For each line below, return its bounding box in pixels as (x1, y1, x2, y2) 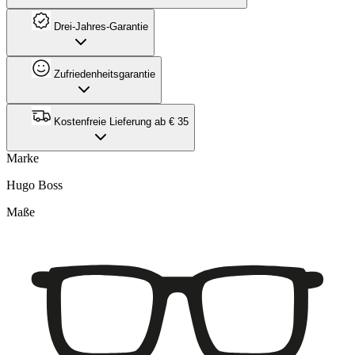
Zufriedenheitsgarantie (51, 68, 155, 80)
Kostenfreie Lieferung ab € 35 (51, 116, 189, 128)
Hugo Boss (6, 178, 63, 192)
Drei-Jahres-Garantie (51, 21, 148, 32)
